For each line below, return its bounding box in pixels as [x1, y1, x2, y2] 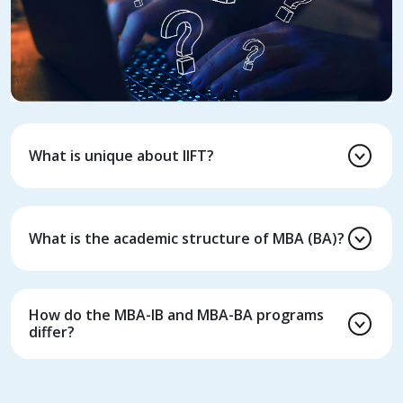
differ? [29, 322, 75, 342]
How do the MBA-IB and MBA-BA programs [29, 305, 324, 325]
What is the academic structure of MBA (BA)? [29, 228, 345, 248]
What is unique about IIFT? [29, 145, 214, 166]
